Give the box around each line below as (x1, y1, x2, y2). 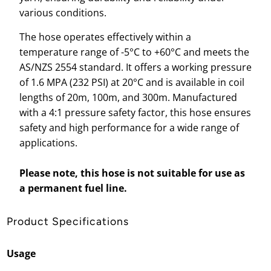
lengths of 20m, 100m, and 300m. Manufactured (19, 90, 237, 104)
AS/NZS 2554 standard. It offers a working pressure (19, 60, 252, 74)
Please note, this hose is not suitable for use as (19, 166, 245, 180)
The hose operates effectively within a (19, 30, 191, 44)
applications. (19, 135, 80, 149)
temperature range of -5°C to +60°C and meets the (19, 45, 249, 59)
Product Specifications (7, 215, 129, 228)
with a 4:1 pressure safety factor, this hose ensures (19, 105, 251, 119)
